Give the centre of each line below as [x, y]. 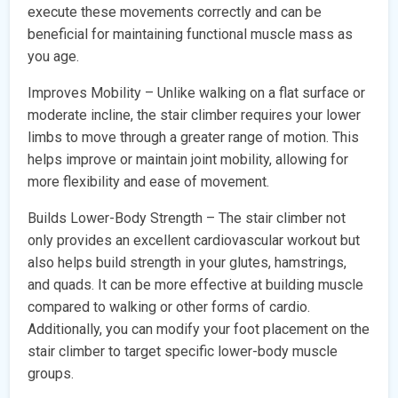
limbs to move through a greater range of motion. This [194, 138]
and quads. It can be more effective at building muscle [196, 285]
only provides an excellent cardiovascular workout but [194, 241]
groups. [51, 374]
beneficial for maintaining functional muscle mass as [191, 35]
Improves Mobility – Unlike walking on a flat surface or [197, 93]
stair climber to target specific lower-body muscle [183, 352]
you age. [54, 57]
